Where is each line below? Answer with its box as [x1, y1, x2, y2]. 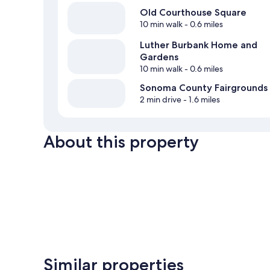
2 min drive [140, 94, 181, 105]
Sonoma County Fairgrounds [140, 82, 268, 94]
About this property [43, 131, 199, 152]
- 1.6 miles [181, 94, 220, 105]
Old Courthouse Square [140, 7, 246, 19]
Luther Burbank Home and [140, 39, 257, 51]
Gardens [140, 51, 178, 63]
